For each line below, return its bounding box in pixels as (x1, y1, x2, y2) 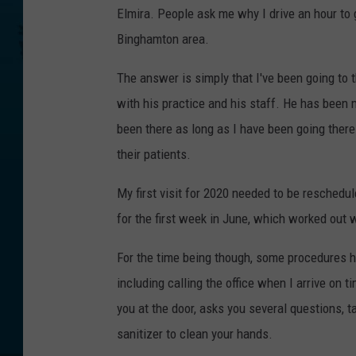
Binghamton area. (117, 31, 209, 48)
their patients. (117, 146, 191, 163)
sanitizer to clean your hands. (117, 326, 273, 342)
